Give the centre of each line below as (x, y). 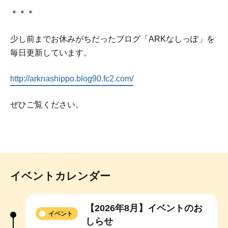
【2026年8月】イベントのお (144, 208)
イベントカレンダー (60, 176)
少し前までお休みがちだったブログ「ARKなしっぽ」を (112, 39)
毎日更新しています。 (51, 53)
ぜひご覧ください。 (47, 105)
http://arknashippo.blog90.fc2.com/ (72, 79)
